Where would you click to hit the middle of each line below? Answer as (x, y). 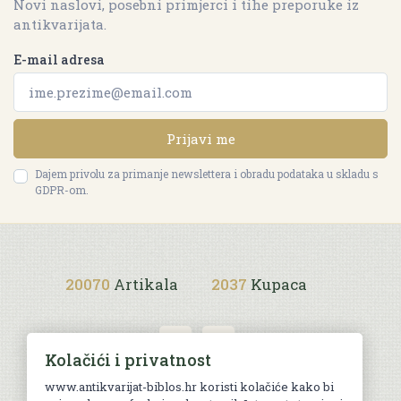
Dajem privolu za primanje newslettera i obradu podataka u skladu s (207, 173)
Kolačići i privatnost (128, 360)
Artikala (146, 284)
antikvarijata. (60, 24)
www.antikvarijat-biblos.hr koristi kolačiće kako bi (189, 387)
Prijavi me (200, 138)
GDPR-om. (62, 189)
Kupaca (279, 284)
